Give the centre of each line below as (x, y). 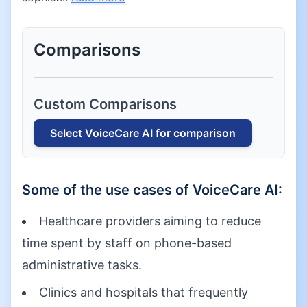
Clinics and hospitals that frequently (144, 292)
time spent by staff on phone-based (127, 243)
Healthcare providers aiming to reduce (150, 221)
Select (67, 133)
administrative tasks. (82, 265)
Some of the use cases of (107, 190)
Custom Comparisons (105, 104)
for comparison (194, 133)
